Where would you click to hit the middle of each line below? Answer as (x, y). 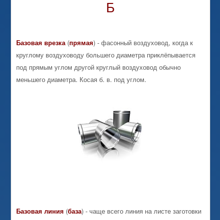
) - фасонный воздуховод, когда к (143, 43)
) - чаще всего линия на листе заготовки (142, 211)
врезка (55, 43)
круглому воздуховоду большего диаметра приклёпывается (106, 55)
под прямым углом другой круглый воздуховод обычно (99, 67)
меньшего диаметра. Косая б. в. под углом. (82, 80)
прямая (82, 43)
